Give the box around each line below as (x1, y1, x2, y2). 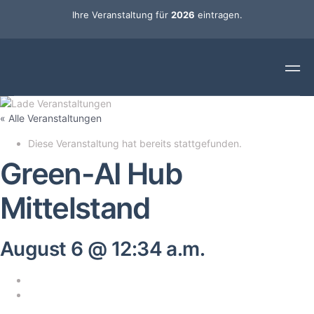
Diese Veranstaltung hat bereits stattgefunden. (28, 137, 242, 149)
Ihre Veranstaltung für (71, 9, 171, 20)
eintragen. (194, 9, 243, 20)
